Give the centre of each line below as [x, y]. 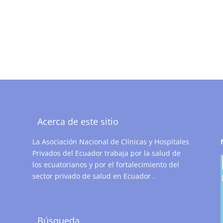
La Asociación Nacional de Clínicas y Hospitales [111, 141]
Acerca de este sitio [78, 121]
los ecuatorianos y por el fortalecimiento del [106, 164]
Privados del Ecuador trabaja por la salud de [106, 153]
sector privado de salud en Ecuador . [93, 176]
